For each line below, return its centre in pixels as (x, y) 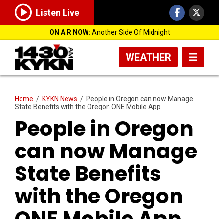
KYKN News (60, 99)
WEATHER (148, 57)
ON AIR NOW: (70, 32)
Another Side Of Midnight (130, 32)
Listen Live (57, 13)
